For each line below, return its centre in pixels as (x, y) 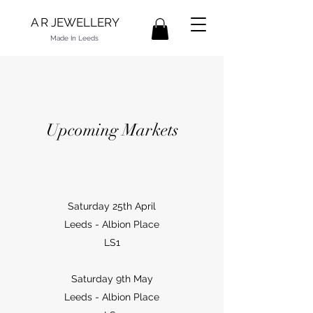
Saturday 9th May (112, 279)
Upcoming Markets (112, 130)
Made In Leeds (74, 38)
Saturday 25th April (112, 206)
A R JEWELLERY (75, 22)
